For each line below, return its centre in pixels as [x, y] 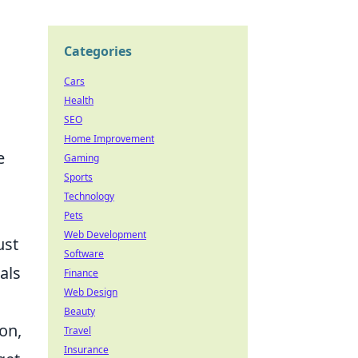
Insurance [86, 350]
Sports [78, 177]
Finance [81, 273]
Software [84, 254]
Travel [78, 330]
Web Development [105, 235]
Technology [89, 196]
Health [79, 100]
